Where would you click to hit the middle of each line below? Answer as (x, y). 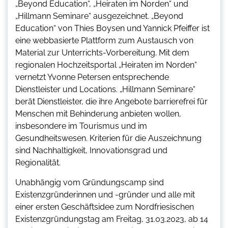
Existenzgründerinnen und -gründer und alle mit (105, 195)
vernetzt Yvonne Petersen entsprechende (92, 77)
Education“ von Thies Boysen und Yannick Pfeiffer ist (112, 28)
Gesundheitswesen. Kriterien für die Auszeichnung (108, 138)
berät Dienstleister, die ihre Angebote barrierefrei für (111, 102)
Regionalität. (39, 163)
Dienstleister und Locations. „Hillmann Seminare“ (105, 90)
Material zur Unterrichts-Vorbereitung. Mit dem (102, 53)
